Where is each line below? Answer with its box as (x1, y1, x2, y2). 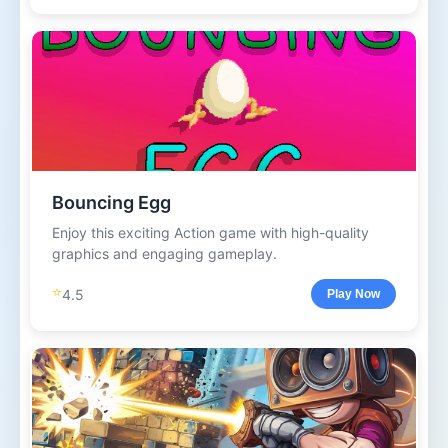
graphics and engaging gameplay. (52, 245, 277, 262)
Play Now (327, 287, 380, 301)
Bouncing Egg (52, 192, 171, 213)
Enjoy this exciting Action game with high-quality (52, 224, 369, 241)
